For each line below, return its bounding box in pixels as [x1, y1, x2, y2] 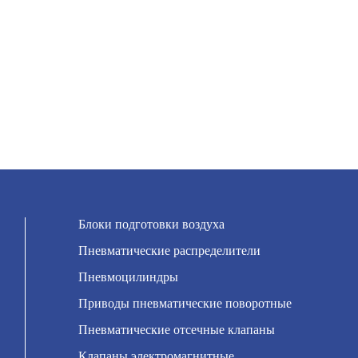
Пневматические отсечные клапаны [78, 323, 276, 336]
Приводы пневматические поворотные [78, 296, 292, 310]
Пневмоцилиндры [78, 270, 179, 284]
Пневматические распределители [78, 244, 261, 257]
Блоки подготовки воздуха [78, 217, 225, 231]
